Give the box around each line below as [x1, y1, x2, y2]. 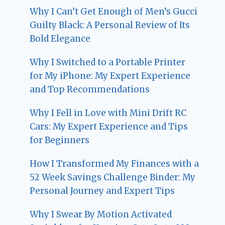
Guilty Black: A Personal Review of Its [30, 20, 190, 31]
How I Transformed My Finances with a [30, 158, 199, 170]
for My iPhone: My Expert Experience [30, 70, 191, 82]
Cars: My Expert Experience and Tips [30, 121, 188, 133]
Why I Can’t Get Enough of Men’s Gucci [30, 6, 198, 18]
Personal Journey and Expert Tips [30, 185, 175, 197]
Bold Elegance [30, 33, 91, 45]
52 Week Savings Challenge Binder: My [30, 172, 196, 183]
